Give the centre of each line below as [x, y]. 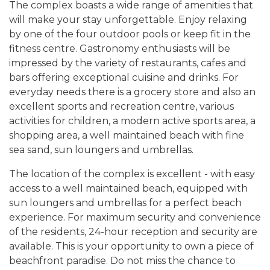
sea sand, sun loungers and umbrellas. [101, 150]
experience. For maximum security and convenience [135, 218]
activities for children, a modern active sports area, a [132, 121]
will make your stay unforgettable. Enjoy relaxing [128, 20]
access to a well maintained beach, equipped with [128, 189]
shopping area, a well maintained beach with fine [127, 136]
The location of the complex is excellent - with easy [132, 174]
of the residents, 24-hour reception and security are [133, 232]
